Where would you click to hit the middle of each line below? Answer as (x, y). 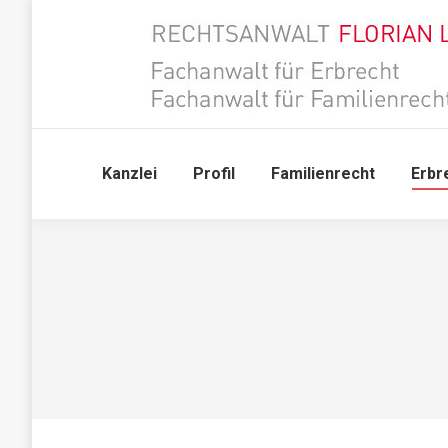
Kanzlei (129, 173)
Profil (213, 173)
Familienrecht (322, 173)
